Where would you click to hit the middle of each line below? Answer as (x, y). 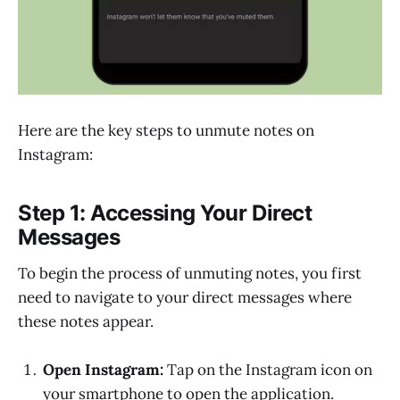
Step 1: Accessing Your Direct (165, 213)
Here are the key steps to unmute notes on (166, 130)
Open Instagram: (103, 369)
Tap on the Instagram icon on (268, 369)
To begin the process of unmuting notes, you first (190, 273)
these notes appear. (86, 321)
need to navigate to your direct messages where (185, 297)
